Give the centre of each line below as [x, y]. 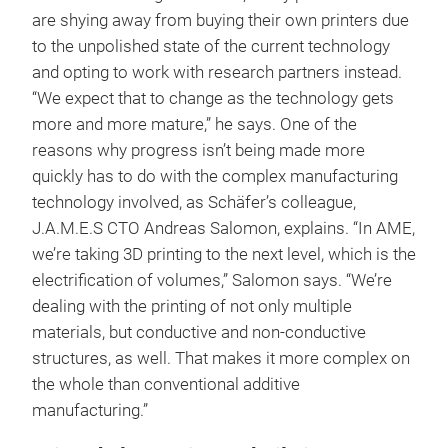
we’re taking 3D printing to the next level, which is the [224, 254]
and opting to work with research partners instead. [217, 72]
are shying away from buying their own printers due [220, 20]
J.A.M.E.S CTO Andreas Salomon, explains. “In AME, [223, 228]
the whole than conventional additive [166, 384]
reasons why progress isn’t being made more [198, 150]
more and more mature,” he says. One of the [194, 124]
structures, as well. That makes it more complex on [221, 358]
